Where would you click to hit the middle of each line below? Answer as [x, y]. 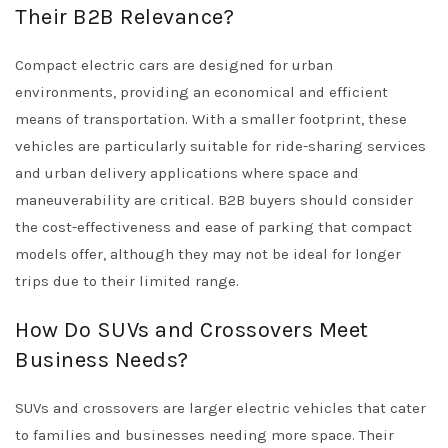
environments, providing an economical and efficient [201, 92]
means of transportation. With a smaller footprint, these [211, 119]
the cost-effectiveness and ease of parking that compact [213, 227]
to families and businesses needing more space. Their [204, 435]
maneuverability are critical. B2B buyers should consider [214, 200]
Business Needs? [102, 360]
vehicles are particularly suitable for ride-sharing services [220, 146]
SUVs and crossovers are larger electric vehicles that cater [220, 408]
